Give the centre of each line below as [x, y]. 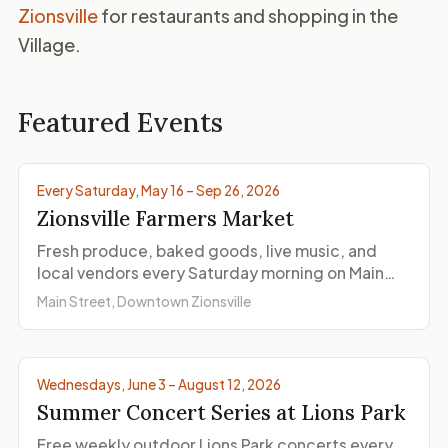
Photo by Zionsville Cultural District [331, 345]
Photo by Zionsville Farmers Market [333, 151]
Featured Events [120, 122]
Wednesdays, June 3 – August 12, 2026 [159, 384]
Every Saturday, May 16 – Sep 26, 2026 [158, 190]
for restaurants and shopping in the [249, 15]
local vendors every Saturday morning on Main [210, 272]
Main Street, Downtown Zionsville [144, 301]
